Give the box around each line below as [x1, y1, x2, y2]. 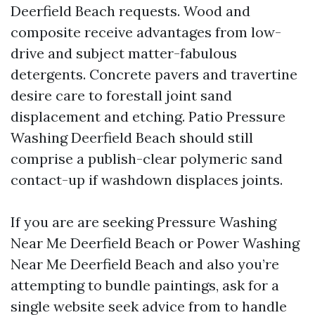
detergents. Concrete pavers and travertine [11, 65, 297, 83]
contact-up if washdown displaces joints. [11, 171, 283, 188]
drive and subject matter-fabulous [11, 44, 237, 62]
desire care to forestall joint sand [11, 86, 232, 104]
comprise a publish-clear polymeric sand [11, 150, 283, 167]
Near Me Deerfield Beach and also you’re [11, 255, 279, 273]
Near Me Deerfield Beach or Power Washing [11, 234, 300, 252]
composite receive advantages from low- [11, 23, 281, 41]
